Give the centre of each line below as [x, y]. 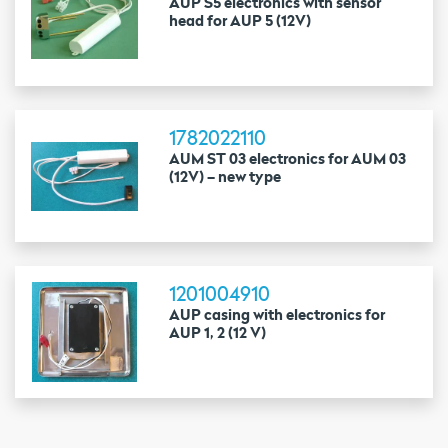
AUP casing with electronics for [277, 314]
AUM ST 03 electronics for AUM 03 [288, 158]
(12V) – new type [225, 176]
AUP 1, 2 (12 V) [218, 332]
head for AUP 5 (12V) [240, 20]
